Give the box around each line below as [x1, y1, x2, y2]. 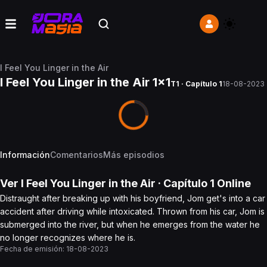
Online [215, 177, 251, 190]
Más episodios [103, 150, 164, 160]
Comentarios [50, 150, 103, 160]
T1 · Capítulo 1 [170, 79, 222, 88]
